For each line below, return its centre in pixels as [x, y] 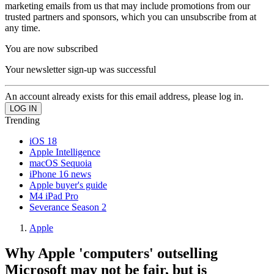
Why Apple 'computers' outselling [111, 254]
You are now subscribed [51, 48]
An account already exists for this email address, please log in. [124, 96]
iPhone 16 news [60, 174]
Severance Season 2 [68, 207]
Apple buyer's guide [68, 185]
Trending [22, 120]
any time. [23, 28]
